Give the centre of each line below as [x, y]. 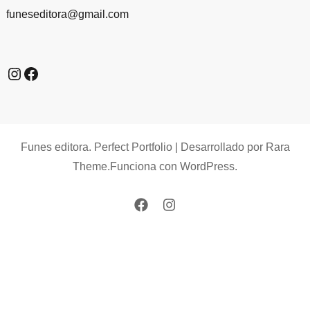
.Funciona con [144, 167]
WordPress [207, 167]
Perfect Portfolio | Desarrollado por [180, 147]
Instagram [42, 73]
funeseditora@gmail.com [67, 15]
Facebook [58, 73]
